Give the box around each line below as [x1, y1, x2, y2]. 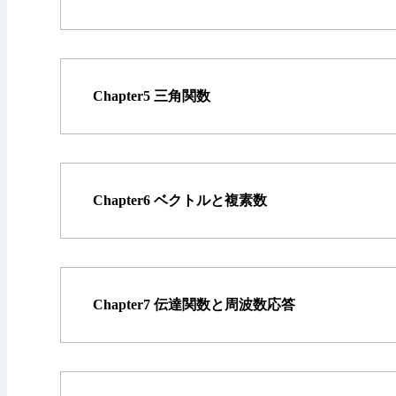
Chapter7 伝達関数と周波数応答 [93, 296, 295, 312]
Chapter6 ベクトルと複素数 [93, 192, 267, 208]
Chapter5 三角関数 [93, 88, 210, 103]
